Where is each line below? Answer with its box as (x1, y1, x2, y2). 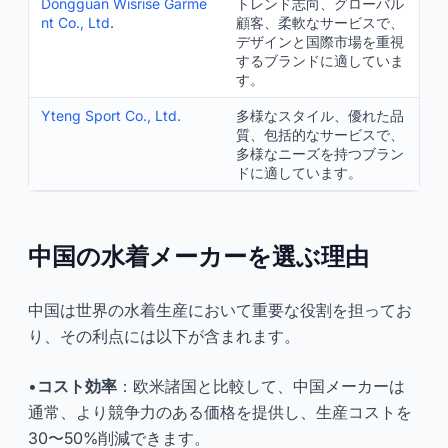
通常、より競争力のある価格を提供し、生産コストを (28, 402, 412, 422)
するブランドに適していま (236, 52, 404, 69)
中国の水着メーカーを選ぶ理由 (28, 242, 369, 271)
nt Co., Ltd (41, 14, 110, 31)
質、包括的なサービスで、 (236, 126, 404, 143)
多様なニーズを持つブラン (236, 145, 404, 162)
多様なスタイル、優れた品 (236, 107, 404, 124)
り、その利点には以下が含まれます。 (28, 326, 300, 346)
